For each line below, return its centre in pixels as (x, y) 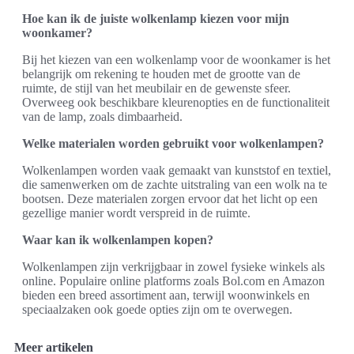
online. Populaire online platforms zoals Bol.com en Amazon (173, 281)
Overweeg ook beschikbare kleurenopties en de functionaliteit (176, 102)
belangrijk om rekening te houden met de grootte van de (161, 73)
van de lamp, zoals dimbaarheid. (102, 116)
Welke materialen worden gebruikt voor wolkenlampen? (173, 143)
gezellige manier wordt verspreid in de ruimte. (136, 213)
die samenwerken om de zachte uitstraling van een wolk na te (175, 184)
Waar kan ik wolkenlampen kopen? (118, 239)
